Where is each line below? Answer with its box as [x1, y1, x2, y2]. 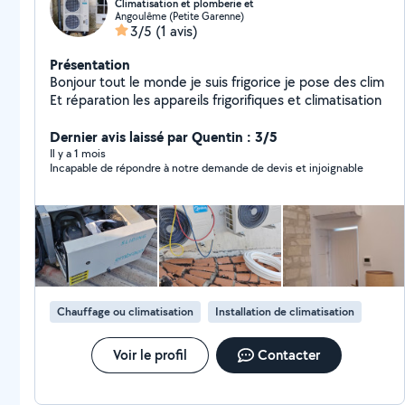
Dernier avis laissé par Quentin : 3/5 [50, 127, 278, 146]
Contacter [257, 345, 320, 364]
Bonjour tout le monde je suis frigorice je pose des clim [50, 72, 384, 91]
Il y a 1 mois [50, 146, 106, 161]
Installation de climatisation [215, 304, 354, 319]
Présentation [50, 54, 130, 74]
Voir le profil [112, 345, 187, 364]
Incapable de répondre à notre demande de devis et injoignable [50, 160, 363, 175]
